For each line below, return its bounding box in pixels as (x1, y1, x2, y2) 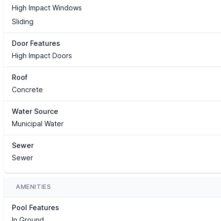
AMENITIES (16, 183, 51, 191)
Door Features (12, 39, 60, 48)
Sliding (12, 17, 34, 26)
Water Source (12, 107, 58, 116)
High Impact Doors (12, 51, 72, 60)
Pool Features (12, 203, 59, 212)
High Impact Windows (12, 3, 82, 12)
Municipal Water (12, 119, 64, 128)
